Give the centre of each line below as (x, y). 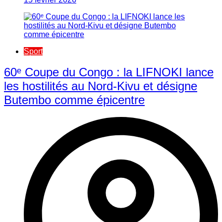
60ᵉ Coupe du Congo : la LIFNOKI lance (109, 72)
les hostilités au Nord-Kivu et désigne (101, 86)
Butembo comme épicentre (74, 100)
